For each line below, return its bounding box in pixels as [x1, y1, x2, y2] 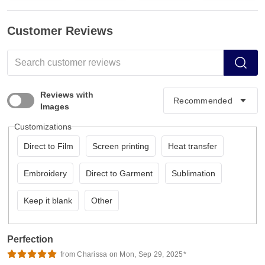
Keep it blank [23, 196, 72, 206]
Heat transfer [167, 141, 217, 151]
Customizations [14, 122, 72, 132]
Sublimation [171, 169, 215, 179]
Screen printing [92, 141, 149, 151]
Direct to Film [23, 141, 73, 151]
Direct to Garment [85, 169, 153, 179]
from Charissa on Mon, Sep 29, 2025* [60, 250, 186, 258]
